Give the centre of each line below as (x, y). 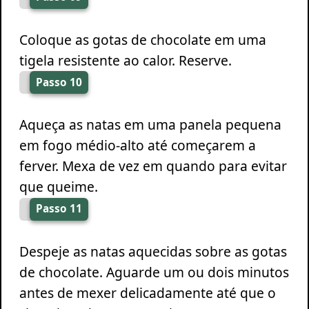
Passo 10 (59, 82)
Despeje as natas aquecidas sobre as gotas (153, 251)
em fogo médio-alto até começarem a (137, 146)
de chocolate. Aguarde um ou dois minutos (154, 272)
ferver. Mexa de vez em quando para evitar (153, 166)
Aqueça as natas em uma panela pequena (150, 125)
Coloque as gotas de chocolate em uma (142, 39)
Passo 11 (59, 209)
